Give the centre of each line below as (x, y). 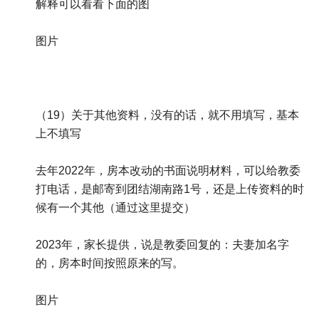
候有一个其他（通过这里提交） (115, 208)
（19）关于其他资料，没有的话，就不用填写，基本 (167, 115)
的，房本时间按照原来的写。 (110, 263)
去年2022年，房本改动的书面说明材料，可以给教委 (168, 171)
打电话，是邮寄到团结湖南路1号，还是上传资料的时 (170, 189)
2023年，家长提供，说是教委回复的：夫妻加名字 (162, 245)
